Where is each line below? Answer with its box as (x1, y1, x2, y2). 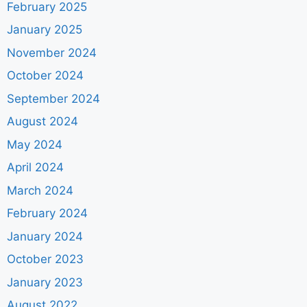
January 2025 (7, 23, 82, 37)
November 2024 (7, 45, 97, 60)
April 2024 (7, 160, 64, 175)
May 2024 (7, 137, 62, 151)
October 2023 (7, 252, 84, 267)
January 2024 (7, 229, 83, 243)
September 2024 (7, 91, 100, 106)
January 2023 (7, 275, 83, 289)
